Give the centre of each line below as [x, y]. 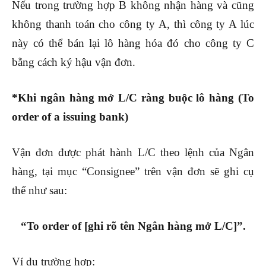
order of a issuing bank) [70, 117]
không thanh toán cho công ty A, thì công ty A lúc [133, 24]
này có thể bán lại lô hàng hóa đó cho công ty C [133, 43]
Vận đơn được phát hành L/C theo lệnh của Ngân [133, 153]
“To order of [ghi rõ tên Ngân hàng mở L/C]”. [133, 226]
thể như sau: [39, 191]
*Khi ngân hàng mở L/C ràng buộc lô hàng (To [133, 98]
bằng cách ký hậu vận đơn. [74, 62]
